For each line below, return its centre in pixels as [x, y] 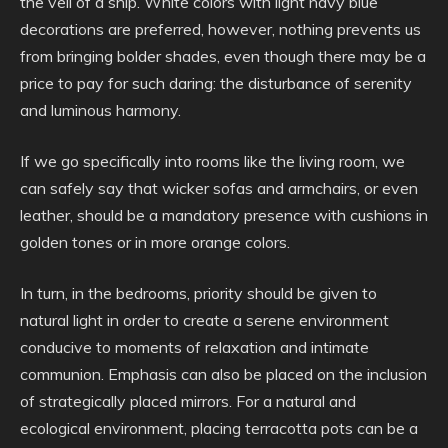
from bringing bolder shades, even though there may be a [223, 56]
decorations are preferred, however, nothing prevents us [220, 29]
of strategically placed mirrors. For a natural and [188, 401]
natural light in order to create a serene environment [204, 320]
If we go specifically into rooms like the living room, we [212, 161]
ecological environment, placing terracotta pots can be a [219, 428]
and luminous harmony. [100, 110]
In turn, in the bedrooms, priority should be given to [198, 293]
